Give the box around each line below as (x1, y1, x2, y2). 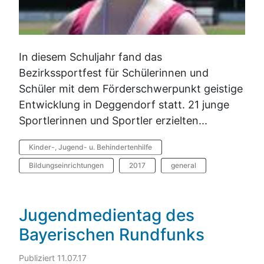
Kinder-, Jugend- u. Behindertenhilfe (29, 142, 152, 151)
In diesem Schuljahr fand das (19, 50, 162, 63)
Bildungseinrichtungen (29, 160, 104, 170)
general (171, 160, 196, 170)
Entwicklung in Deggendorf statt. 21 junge (19, 98, 229, 111)
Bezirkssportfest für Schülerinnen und (19, 66, 209, 79)
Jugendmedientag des (19, 204, 194, 225)
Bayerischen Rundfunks (19, 224, 204, 245)
